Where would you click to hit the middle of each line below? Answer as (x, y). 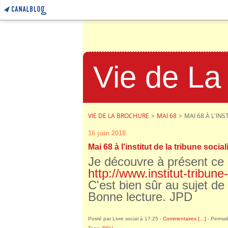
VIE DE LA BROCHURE (119, 116)
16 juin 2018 (107, 133)
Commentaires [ (181, 219)
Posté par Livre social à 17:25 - (125, 219)
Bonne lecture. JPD (140, 197)
